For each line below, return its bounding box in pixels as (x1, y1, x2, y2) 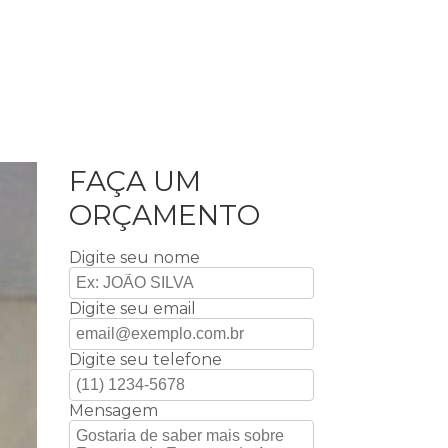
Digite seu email (68, 299, 196, 318)
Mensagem (68, 401, 158, 420)
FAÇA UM (68, 164, 201, 198)
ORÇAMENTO (68, 198, 260, 232)
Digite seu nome (68, 248, 200, 267)
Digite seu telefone (68, 350, 222, 369)
